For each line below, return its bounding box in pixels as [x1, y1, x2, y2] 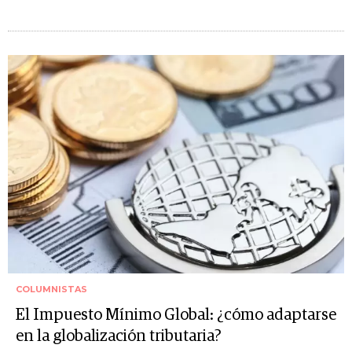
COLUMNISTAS [16, 284, 87, 295]
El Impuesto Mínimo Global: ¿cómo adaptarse [16, 307, 336, 324]
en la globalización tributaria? [16, 328, 222, 345]
